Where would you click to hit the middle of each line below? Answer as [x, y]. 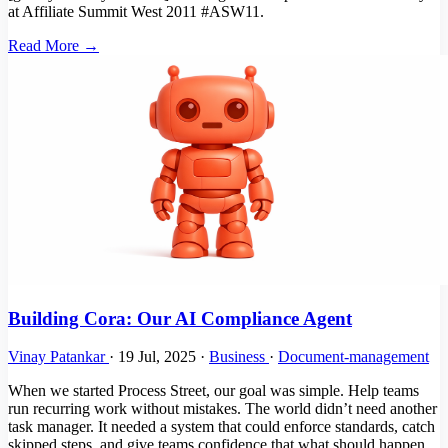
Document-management [353, 357]
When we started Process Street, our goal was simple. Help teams [213, 391]
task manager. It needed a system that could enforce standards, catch [221, 427]
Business [239, 357]
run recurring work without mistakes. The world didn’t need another [222, 409]
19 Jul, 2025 [159, 357]
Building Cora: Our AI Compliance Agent [180, 318]
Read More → [53, 45]
